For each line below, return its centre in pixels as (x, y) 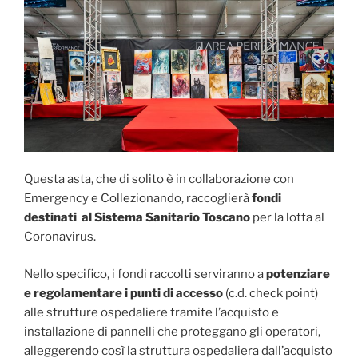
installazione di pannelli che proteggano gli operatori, (172, 331)
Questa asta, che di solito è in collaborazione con (159, 179)
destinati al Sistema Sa (92, 218)
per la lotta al (287, 218)
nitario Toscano (205, 218)
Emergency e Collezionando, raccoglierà (138, 199)
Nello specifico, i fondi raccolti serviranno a (145, 274)
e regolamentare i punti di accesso (123, 293)
